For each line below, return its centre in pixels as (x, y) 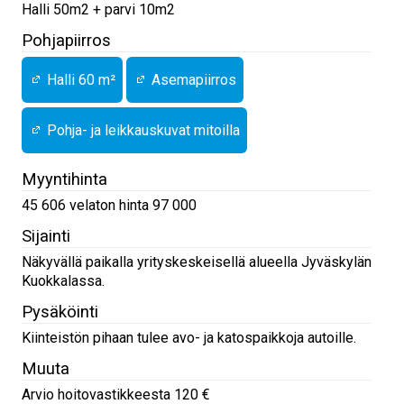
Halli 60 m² (79, 80)
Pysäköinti (60, 312)
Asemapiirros (192, 80)
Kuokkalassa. (63, 281)
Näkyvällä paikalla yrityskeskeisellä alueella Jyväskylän (197, 262)
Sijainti (46, 236)
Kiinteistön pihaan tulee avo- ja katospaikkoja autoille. (189, 338)
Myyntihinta (64, 179)
